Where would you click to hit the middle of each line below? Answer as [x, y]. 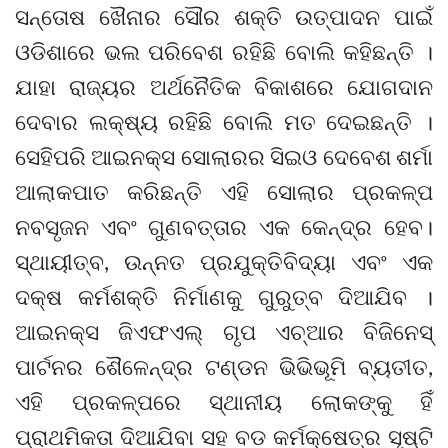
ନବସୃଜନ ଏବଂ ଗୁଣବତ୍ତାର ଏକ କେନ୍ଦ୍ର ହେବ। [224, 227]
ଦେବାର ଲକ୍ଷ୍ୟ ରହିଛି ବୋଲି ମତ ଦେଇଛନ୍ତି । [224, 122]
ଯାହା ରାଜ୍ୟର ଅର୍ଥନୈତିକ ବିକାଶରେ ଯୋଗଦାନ [224, 87]
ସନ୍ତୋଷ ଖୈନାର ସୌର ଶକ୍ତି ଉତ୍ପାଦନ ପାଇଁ [224, 17]
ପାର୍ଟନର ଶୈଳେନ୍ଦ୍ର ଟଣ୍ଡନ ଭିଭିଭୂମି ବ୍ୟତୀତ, [224, 367]
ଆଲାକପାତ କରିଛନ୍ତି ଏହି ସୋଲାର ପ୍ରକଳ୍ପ [224, 192]
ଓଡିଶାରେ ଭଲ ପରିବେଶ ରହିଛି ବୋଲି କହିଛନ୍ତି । [224, 52]
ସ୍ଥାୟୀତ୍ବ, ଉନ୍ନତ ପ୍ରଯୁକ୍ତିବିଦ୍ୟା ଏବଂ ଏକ [224, 262]
